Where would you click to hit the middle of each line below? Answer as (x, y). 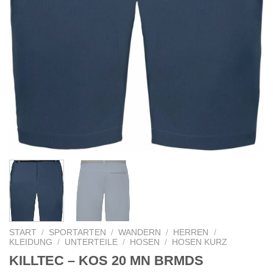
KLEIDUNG (31, 242)
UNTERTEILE (91, 242)
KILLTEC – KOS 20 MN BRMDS (106, 260)
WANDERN (140, 232)
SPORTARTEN (78, 232)
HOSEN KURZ (200, 242)
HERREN (191, 232)
